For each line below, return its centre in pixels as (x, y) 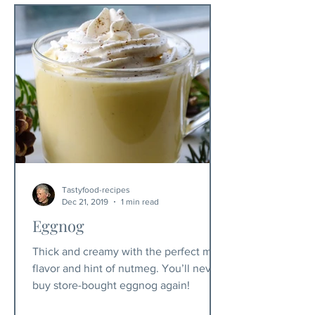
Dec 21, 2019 (85, 201)
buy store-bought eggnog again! (111, 285)
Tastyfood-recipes (96, 190)
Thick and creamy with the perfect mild (128, 251)
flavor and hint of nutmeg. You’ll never (127, 268)
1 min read (140, 201)
